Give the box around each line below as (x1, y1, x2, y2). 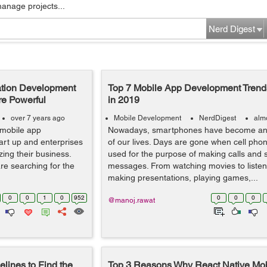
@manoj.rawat (107, 196, 155, 204)
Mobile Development (113, 114, 181, 122)
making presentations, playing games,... (107, 173, 258, 182)
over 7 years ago (11, 114, 65, 122)
